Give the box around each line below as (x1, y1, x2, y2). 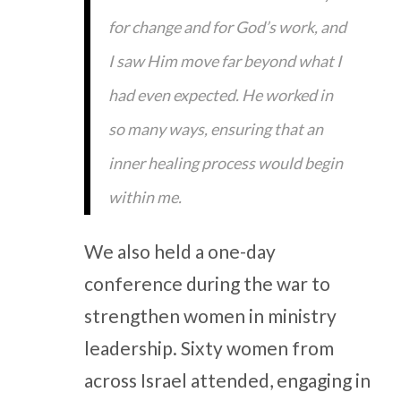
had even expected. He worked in (107, 84, 333, 105)
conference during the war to (83, 272, 330, 295)
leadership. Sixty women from (83, 337, 334, 360)
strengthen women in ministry (83, 304, 337, 328)
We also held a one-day (83, 240, 276, 263)
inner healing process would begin (107, 152, 343, 173)
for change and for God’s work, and (107, 16, 346, 37)
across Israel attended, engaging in (83, 369, 371, 392)
